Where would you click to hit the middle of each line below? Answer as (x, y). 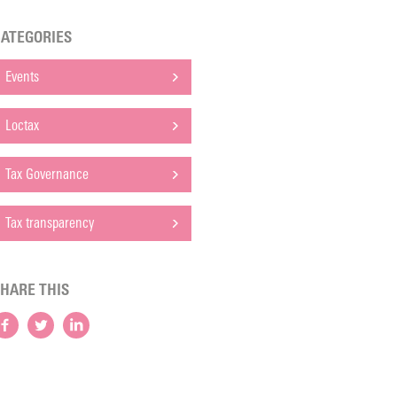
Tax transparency (50, 223)
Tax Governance (47, 174)
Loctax (22, 125)
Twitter (60, 337)
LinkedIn (100, 337)
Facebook (31, 337)
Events (22, 77)
